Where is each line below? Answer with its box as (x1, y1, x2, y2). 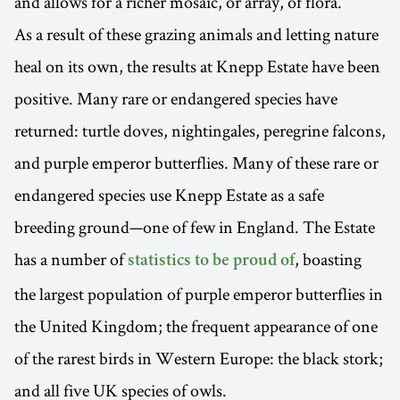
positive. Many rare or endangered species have (14, 87, 337, 111)
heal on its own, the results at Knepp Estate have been (14, 54, 380, 79)
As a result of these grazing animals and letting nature (14, 22, 379, 46)
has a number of (14, 247, 128, 271)
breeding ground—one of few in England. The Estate (14, 215, 375, 239)
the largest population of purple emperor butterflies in (14, 282, 383, 306)
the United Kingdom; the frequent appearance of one (14, 314, 378, 338)
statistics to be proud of (128, 253, 295, 271)
